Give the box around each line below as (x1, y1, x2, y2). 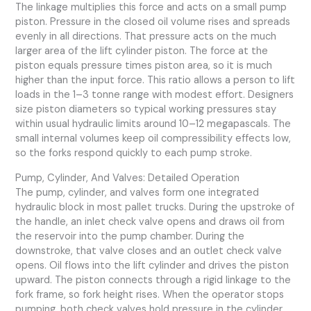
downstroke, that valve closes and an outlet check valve (15, 244, 283, 258)
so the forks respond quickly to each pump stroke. (15, 146, 253, 160)
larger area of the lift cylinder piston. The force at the (15, 44, 269, 58)
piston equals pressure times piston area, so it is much (15, 59, 273, 73)
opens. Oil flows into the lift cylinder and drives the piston (15, 259, 289, 273)
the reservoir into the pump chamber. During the (15, 230, 245, 244)
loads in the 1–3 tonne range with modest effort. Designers (15, 88, 294, 102)
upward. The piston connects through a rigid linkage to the (15, 274, 292, 287)
